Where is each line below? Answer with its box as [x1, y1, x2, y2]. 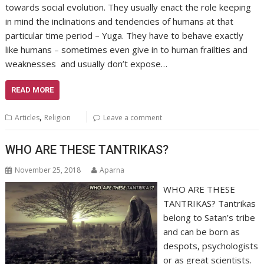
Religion [44, 112, 71, 123]
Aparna [100, 165, 125, 176]
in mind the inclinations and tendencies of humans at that [5, 15, 234, 27]
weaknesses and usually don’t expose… [5, 57, 168, 70]
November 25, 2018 [15, 165, 81, 176]
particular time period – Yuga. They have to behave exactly [5, 29, 244, 41]
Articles [15, 112, 40, 123]
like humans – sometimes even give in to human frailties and [5, 43, 248, 55]
